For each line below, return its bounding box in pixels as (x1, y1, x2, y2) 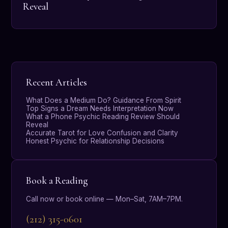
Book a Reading (26, 174, 89, 187)
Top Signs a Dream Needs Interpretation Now (26, 104, 174, 112)
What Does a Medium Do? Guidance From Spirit (26, 96, 182, 104)
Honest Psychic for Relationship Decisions (26, 136, 165, 145)
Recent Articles (26, 76, 88, 89)
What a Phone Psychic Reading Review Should (26, 112, 180, 121)
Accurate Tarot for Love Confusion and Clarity (26, 128, 179, 137)
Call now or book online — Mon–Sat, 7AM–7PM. (26, 194, 183, 203)
